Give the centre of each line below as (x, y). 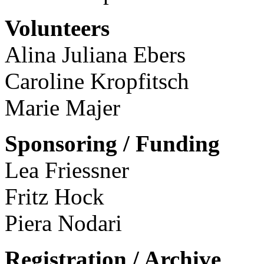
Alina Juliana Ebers (95, 54)
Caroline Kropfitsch (97, 81)
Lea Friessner (67, 170)
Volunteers (57, 28)
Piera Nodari (63, 223)
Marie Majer (62, 107)
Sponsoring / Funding (112, 143)
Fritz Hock (55, 196)
